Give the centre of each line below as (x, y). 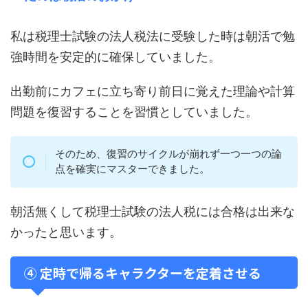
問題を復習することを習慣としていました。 (134, 112)
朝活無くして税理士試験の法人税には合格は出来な (153, 211)
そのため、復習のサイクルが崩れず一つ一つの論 (168, 154)
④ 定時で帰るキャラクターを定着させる (143, 272)
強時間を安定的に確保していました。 (115, 57)
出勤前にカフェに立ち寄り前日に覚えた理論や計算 (153, 91)
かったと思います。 (66, 232)
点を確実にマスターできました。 (132, 169)
